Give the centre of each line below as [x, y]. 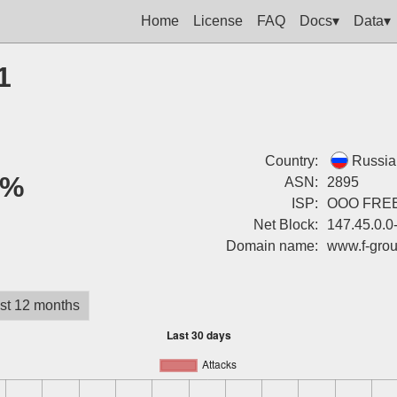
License [218, 20]
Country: [291, 161]
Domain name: [272, 246]
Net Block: [285, 225]
